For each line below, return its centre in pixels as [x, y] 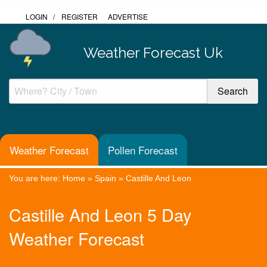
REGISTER [80, 16]
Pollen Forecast [143, 150]
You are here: [36, 178]
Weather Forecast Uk [153, 52]
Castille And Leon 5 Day [100, 215]
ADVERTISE [128, 16]
